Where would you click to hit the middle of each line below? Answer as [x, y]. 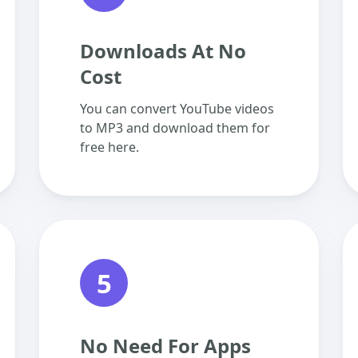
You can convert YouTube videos [177, 109]
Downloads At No [163, 51]
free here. [109, 147]
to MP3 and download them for [175, 128]
